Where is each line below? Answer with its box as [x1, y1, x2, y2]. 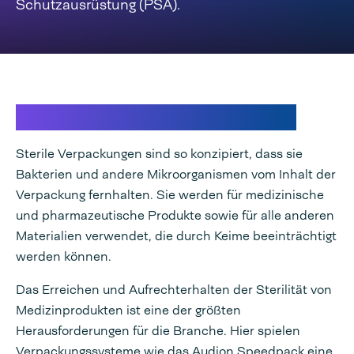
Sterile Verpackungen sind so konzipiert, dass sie [16, 145, 303, 162]
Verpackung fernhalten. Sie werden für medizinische [16, 186, 324, 203]
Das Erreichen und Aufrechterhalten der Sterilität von [16, 281, 332, 298]
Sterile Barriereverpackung [16, 103, 296, 132]
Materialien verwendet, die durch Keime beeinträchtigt [16, 228, 337, 244]
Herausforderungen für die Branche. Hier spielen [16, 322, 300, 339]
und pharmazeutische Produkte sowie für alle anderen [16, 207, 334, 224]
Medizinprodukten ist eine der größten [16, 302, 241, 318]
